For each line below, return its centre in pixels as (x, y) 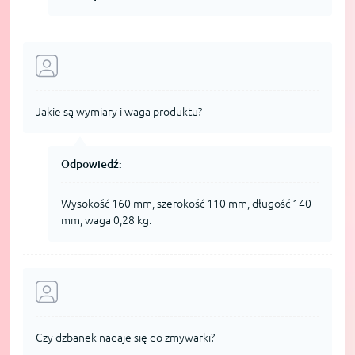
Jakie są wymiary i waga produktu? (119, 111)
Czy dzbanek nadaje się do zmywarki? (125, 337)
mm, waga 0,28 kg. (106, 220)
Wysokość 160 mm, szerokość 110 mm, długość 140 (186, 203)
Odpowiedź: (92, 164)
